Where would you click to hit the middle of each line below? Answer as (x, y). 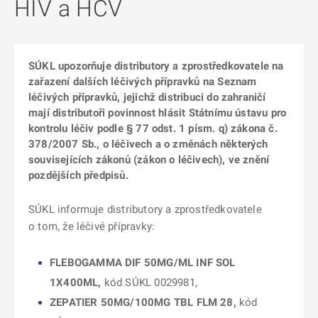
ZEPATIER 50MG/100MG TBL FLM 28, (143, 302)
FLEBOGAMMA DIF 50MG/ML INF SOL (143, 263)
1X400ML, (76, 283)
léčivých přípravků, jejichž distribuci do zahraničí (147, 97)
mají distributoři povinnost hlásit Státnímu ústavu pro (158, 113)
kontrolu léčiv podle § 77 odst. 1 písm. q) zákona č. (153, 128)
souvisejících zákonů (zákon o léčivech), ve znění (149, 160)
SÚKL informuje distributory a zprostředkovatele (145, 209)
